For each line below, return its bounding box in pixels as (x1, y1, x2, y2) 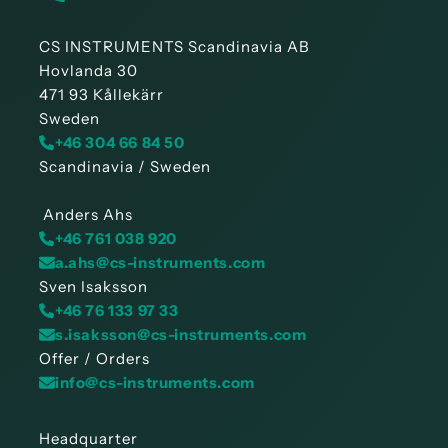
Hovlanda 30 (39, 61, 138, 81)
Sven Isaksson (39, 277, 148, 297)
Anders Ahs (39, 205, 133, 225)
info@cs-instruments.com (55, 373, 255, 393)
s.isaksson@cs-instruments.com (55, 325, 307, 345)
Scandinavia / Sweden (39, 157, 211, 177)
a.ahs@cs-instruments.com (55, 253, 266, 273)
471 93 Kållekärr (39, 85, 164, 105)
